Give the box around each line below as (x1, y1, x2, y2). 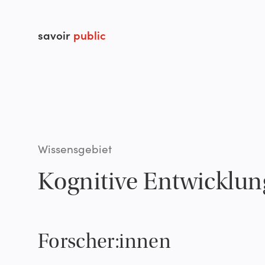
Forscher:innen (38, 230, 171, 253)
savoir (38, 27, 73, 43)
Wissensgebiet (38, 141, 112, 156)
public (73, 27, 106, 43)
